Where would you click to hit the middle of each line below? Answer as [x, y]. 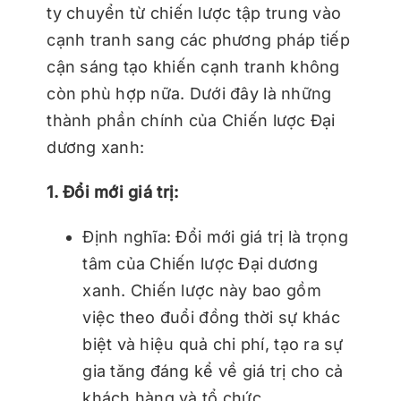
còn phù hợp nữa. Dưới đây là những [189, 94]
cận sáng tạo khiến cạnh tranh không [193, 67]
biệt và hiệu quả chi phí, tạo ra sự [213, 345]
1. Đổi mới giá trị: [113, 192]
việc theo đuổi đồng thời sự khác [211, 318]
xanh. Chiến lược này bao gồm [202, 291]
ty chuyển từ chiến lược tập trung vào [194, 13]
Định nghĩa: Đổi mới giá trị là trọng [215, 237]
